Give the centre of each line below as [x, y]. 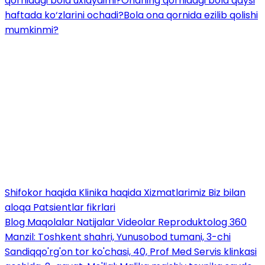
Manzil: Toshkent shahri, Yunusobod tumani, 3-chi [118, 237]
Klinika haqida [111, 192]
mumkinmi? [32, 30]
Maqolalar [52, 222]
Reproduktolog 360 [202, 222]
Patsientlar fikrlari [74, 207]
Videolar [138, 222]
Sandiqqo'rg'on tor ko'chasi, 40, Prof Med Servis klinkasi [131, 251]
